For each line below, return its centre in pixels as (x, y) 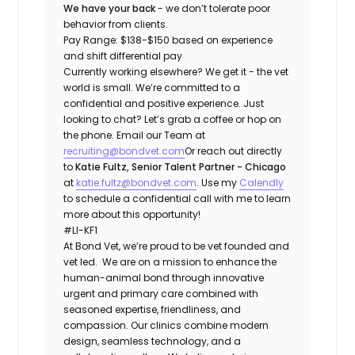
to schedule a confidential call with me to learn (177, 198)
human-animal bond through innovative (164, 277)
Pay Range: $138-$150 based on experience (168, 40)
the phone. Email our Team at (136, 135)
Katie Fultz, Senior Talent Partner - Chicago (180, 166)
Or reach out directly (234, 151)
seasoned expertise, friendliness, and (153, 309)
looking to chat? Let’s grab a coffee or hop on (173, 119)
